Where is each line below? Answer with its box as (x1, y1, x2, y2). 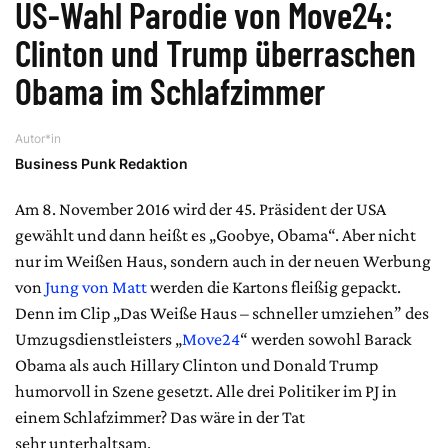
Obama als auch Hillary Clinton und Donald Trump (15, 354, 378, 375)
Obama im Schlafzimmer (15, 68, 325, 112)
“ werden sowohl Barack (240, 328, 412, 349)
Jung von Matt (45, 276, 147, 297)
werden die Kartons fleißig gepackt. (147, 276, 401, 297)
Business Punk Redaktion (15, 154, 188, 172)
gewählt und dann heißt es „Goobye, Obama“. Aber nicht (15, 224, 416, 245)
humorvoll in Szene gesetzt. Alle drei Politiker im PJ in (15, 380, 397, 401)
